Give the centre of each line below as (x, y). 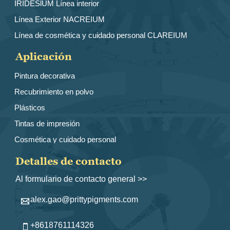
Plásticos (30, 108)
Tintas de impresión (47, 124)
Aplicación (44, 57)
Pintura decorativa (45, 76)
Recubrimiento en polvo (54, 92)
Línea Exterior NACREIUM (60, 20)
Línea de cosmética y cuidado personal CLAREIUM (101, 35)
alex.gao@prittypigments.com (84, 200)
